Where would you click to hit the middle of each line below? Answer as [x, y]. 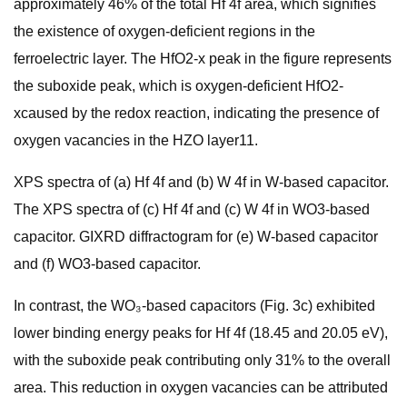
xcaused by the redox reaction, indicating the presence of [196, 113]
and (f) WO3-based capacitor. [107, 264]
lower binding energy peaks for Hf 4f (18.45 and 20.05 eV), [201, 333]
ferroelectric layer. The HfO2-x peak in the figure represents [203, 59]
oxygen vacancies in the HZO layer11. [136, 140]
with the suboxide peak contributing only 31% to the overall [202, 360]
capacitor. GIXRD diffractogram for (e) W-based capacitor [196, 237]
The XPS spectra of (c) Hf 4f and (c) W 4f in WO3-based [192, 209]
